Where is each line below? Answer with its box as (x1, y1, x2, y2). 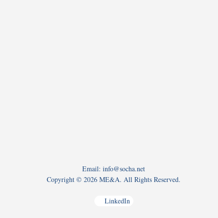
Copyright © (47, 175, 84, 184)
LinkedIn (104, 196, 130, 206)
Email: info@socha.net (82, 164, 145, 174)
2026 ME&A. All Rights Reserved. (84, 175, 181, 184)
